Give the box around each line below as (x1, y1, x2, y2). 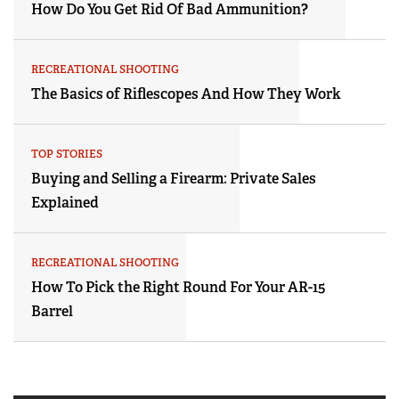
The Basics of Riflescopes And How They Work (31, 85, 341, 104)
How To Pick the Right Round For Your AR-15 (31, 278, 325, 297)
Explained (31, 193, 99, 213)
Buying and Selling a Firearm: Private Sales (31, 169, 316, 189)
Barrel (31, 302, 73, 322)
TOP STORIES (31, 147, 102, 162)
